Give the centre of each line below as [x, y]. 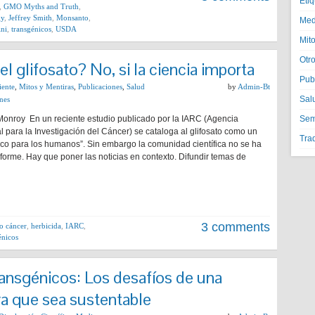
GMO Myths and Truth [41, 6]
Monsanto [72, 18]
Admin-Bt [254, 86]
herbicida [46, 226]
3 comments [236, 227]
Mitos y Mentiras [46, 86]
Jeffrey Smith [30, 18]
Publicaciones [100, 86]
